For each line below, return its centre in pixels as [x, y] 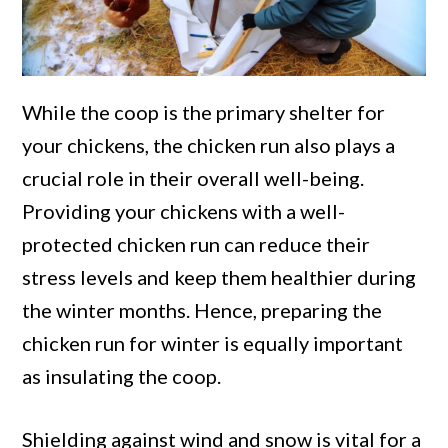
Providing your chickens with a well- [184, 211]
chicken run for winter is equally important [213, 343]
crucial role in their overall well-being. [193, 178]
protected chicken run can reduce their [196, 244]
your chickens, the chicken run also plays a [209, 145]
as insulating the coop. [122, 376]
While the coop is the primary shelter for [204, 112]
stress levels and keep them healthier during [219, 277]
